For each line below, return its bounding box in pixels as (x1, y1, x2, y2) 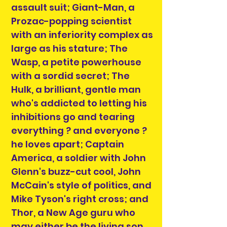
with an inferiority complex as (11, 28, 153, 41)
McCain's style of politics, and (11, 178, 152, 192)
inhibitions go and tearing (11, 110, 135, 123)
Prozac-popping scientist (11, 14, 132, 27)
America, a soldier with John (11, 151, 146, 164)
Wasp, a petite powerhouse (11, 55, 141, 68)
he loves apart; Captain (11, 137, 124, 150)
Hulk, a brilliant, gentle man (11, 83, 141, 96)
